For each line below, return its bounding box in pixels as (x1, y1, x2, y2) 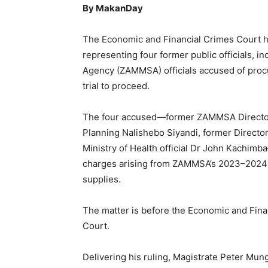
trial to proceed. (83, 80, 150, 92)
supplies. (83, 173, 121, 185)
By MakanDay (83, 2, 143, 14)
